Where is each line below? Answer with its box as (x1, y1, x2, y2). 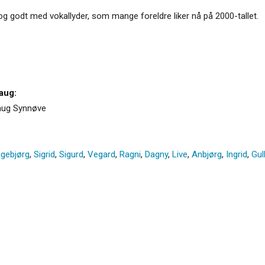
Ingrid (226, 148, 247, 160)
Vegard (88, 148, 115, 160)
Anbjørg (192, 148, 222, 160)
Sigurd (59, 148, 83, 160)
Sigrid (34, 148, 55, 160)
